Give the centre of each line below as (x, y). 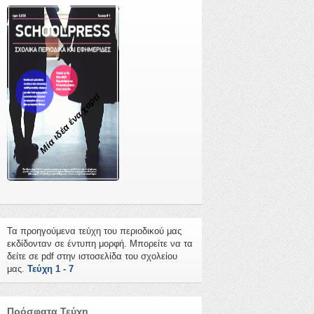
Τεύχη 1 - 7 (50, 269)
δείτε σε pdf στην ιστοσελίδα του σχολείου (92, 257)
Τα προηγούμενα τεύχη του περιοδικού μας (94, 231)
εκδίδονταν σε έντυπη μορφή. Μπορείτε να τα (100, 244)
